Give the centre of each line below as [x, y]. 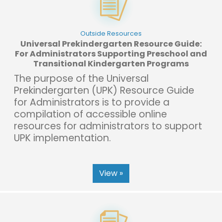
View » [111, 173]
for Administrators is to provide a [92, 102]
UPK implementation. [62, 138]
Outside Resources [111, 33]
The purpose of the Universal [81, 78]
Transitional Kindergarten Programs [111, 63]
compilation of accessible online [90, 114]
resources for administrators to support [108, 126]
